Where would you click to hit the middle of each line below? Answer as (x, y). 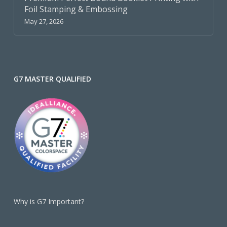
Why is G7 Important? (49, 202)
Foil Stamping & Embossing (76, 9)
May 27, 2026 (44, 22)
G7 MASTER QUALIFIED (52, 79)
